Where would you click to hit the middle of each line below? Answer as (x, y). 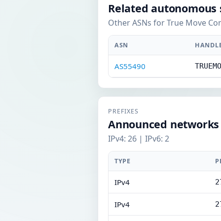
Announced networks (164, 124)
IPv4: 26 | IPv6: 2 (139, 139)
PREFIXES (123, 111)
